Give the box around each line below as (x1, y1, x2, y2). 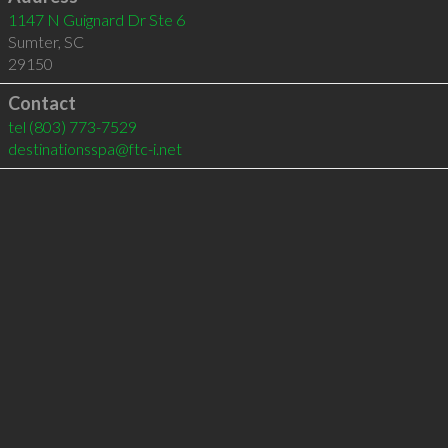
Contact (7, 92, 76, 114)
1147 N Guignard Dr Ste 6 (7, 10, 185, 29)
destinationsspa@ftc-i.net (7, 139, 182, 158)
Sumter (7, 32, 58, 51)
